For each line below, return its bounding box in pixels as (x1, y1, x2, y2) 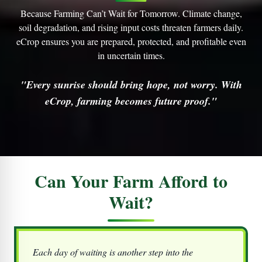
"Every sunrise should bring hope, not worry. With (20, 77, 242, 92)
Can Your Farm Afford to (35, 167, 227, 194)
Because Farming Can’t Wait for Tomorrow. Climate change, (20, 6, 242, 19)
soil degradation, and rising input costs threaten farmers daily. (19, 20, 243, 33)
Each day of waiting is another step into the (33, 245, 193, 258)
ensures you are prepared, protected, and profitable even (39, 35, 246, 47)
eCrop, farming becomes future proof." (45, 93, 217, 108)
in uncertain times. (97, 49, 165, 61)
